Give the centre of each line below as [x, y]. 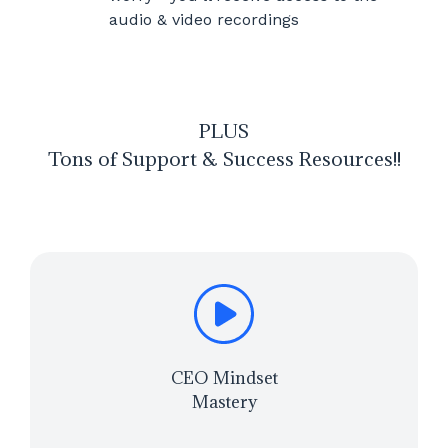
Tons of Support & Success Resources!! [224, 158]
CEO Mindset [224, 378]
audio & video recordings [203, 19]
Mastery [224, 402]
